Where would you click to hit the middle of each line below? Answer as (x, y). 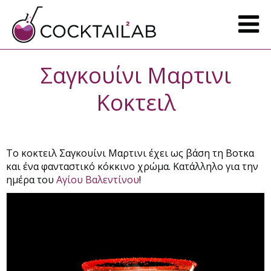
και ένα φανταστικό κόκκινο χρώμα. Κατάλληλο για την (132, 166)
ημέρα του (31, 179)
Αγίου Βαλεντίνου (98, 179)
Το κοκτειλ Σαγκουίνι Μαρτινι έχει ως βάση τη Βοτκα (130, 153)
